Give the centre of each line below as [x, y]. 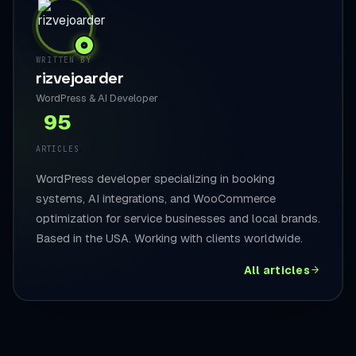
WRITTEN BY [64, 60]
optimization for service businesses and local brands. [178, 218]
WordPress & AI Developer [97, 98]
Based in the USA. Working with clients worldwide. [169, 238]
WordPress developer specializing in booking [155, 178]
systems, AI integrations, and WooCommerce [156, 198]
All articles [277, 270]
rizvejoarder [79, 77]
